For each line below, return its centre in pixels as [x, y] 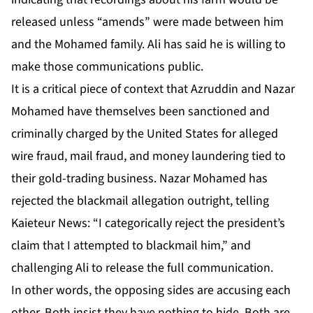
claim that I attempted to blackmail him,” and [131, 246]
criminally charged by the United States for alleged [145, 134]
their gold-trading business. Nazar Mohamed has [139, 179]
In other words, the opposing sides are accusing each [151, 291]
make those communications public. [107, 67]
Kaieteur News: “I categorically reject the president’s [148, 224]
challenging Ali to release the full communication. [142, 268]
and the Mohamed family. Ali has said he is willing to [148, 45]
